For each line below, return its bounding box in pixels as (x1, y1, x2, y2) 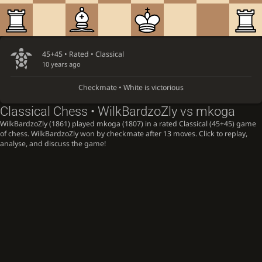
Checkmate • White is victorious (78, 82, 184, 93)
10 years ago (42, 59, 81, 68)
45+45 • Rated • (42, 49, 95, 59)
